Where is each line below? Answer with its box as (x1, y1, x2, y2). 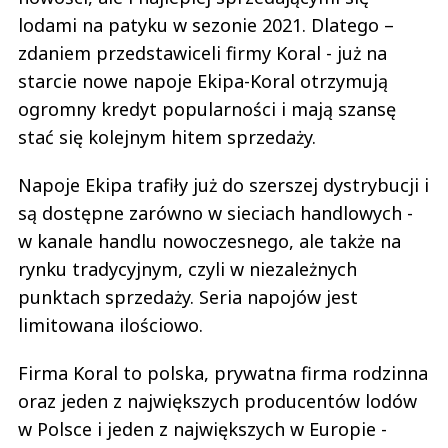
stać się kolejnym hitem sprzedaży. (18, 125, 316, 150)
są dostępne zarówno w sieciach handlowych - (18, 201, 413, 226)
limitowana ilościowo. (18, 313, 203, 338)
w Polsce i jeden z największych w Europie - (18, 417, 387, 442)
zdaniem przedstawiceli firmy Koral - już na (18, 41, 387, 66)
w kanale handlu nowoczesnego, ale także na (18, 229, 401, 254)
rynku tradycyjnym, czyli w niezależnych (18, 257, 357, 282)
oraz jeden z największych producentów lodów (18, 389, 417, 414)
